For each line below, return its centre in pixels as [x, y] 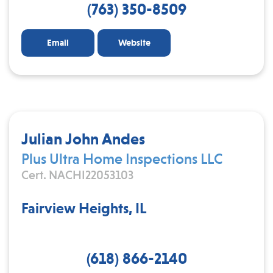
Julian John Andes [83, 139]
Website [134, 42]
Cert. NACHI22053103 [77, 175]
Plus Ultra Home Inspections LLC [122, 159]
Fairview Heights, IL [84, 208]
